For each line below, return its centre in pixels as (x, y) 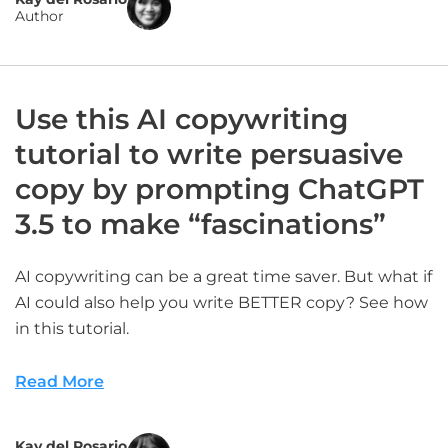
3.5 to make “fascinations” (200, 224)
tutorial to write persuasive (209, 154)
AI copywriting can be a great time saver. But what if (223, 276)
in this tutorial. (72, 328)
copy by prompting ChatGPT (219, 189)
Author (39, 16)
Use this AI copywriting (181, 119)
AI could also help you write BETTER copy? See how (221, 302)
